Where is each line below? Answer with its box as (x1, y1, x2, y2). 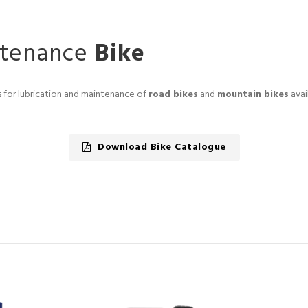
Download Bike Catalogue (98, 139, 226, 155)
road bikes (148, 86, 198, 102)
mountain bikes (217, 86, 289, 102)
